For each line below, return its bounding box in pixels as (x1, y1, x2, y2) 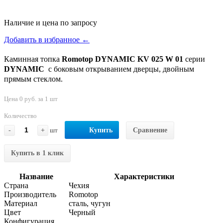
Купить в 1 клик (11, 149, 64, 157)
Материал (4, 199, 37, 208)
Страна (4, 181, 28, 190)
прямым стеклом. (4, 74, 63, 83)
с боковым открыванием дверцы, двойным (44, 64, 194, 73)
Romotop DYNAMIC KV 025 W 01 (62, 54, 183, 63)
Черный (69, 208, 96, 217)
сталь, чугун (69, 199, 111, 208)
